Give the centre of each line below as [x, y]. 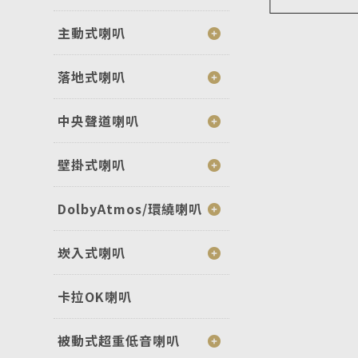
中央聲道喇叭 [99, 120]
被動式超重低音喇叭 [119, 340]
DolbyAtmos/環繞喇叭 [130, 208]
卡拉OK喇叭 [95, 296]
